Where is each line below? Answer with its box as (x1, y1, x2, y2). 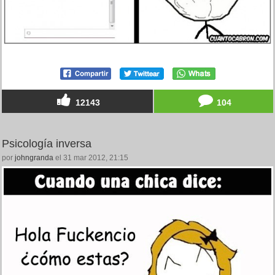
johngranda (15, 153, 53, 163)
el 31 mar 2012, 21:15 (53, 153, 128, 163)
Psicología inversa (2, 137, 91, 150)
